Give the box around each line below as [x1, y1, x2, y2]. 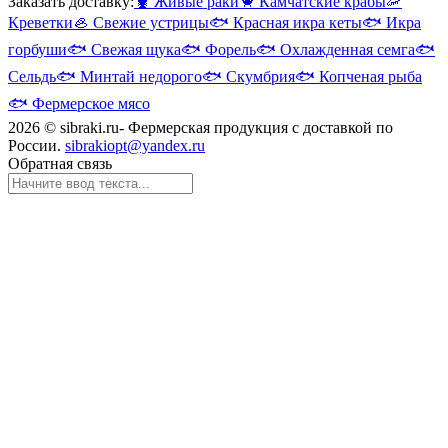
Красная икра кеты [233, 14, 362, 32]
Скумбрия [226, 68, 295, 86]
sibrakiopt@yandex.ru [65, 137, 205, 155]
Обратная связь [8, 155, 112, 173]
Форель [205, 41, 256, 59]
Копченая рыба [319, 68, 422, 86]
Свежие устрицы [93, 14, 209, 32]
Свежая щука [91, 41, 181, 59]
